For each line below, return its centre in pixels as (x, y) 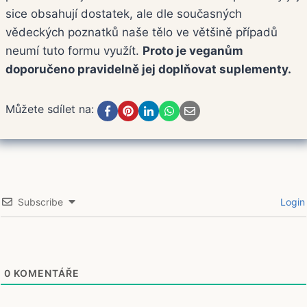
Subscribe (40, 202)
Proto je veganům (193, 51)
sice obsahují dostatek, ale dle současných (124, 14)
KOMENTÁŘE (45, 273)
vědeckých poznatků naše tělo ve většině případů (142, 33)
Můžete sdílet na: (50, 109)
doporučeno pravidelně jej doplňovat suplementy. (148, 70)
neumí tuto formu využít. (74, 51)
